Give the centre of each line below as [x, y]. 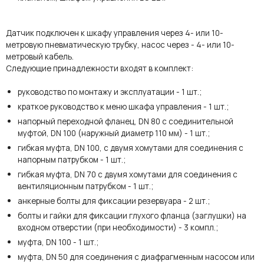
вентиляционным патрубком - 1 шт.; [85, 186]
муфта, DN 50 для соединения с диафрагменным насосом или [136, 257]
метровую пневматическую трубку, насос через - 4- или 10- [120, 44]
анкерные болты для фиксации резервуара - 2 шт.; [114, 201]
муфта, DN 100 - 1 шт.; [58, 242]
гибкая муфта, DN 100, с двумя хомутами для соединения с [131, 148]
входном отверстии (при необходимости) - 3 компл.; [118, 227]
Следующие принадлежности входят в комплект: [100, 68]
